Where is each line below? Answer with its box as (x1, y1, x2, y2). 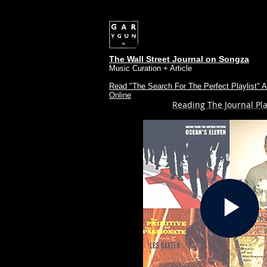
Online (109, 91, 131, 100)
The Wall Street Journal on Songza (109, 54, 249, 64)
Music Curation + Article (109, 64, 192, 73)
